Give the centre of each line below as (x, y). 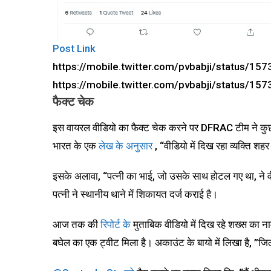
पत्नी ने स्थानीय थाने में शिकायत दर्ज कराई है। (135, 194)
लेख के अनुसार (127, 146)
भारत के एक (76, 146)
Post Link (74, 48)
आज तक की (77, 224)
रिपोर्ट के (117, 224)
